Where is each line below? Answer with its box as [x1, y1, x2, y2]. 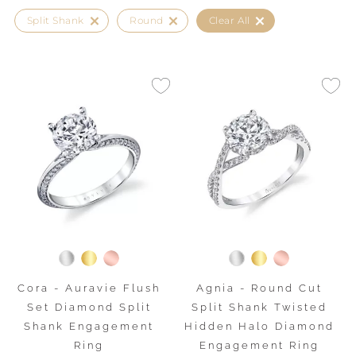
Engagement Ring [199, 339, 319, 351]
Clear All [208, 14, 250, 26]
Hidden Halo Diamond [184, 320, 335, 332]
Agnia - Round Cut [195, 282, 323, 294]
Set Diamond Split [26, 301, 152, 313]
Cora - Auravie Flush [17, 282, 161, 294]
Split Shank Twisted [191, 301, 327, 313]
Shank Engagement [24, 320, 154, 332]
